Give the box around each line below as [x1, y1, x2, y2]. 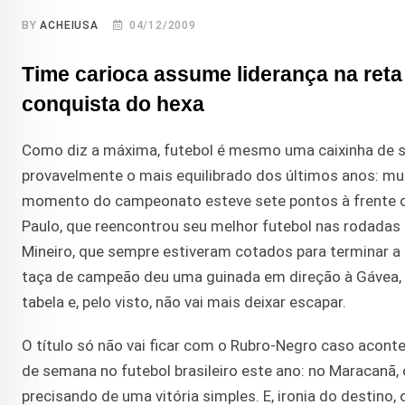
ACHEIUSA [40, 19, 99, 33]
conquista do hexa [22, 93, 204, 117]
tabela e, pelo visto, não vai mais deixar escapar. [22, 293, 346, 312]
